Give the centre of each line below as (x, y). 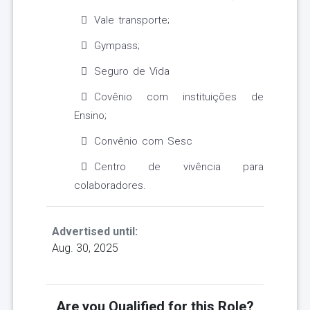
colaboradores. (110, 186)
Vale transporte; (132, 20)
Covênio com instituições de (179, 97)
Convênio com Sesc (143, 142)
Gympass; (117, 46)
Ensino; (90, 116)
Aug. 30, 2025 (85, 248)
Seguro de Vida (132, 72)
